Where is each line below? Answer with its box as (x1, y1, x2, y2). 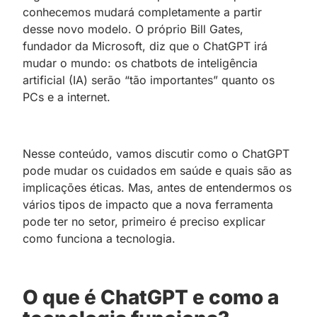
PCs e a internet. (23, 89, 110, 104)
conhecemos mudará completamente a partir (23, 4, 262, 19)
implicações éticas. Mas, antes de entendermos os (23, 180, 292, 195)
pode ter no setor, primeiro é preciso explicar (23, 214, 265, 229)
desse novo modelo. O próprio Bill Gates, (23, 21, 243, 36)
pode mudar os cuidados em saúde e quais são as (23, 163, 292, 178)
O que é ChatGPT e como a (23, 284, 279, 309)
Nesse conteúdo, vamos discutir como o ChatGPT (23, 146, 289, 161)
